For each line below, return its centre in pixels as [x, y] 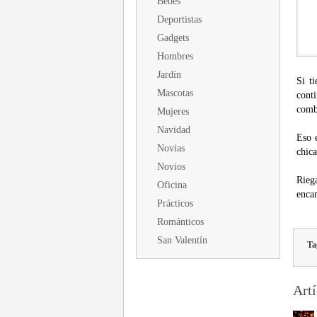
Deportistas [179, 19]
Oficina [172, 185]
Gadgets [173, 38]
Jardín [169, 75]
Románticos [180, 222]
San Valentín [182, 240]
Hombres [175, 56]
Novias [171, 148]
